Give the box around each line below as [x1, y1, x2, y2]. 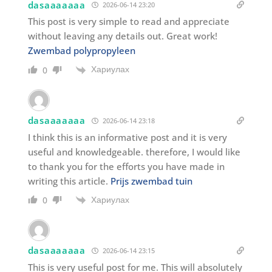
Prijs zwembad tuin [110, 174, 192, 187]
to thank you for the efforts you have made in [27, 160, 225, 172]
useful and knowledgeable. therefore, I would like [27, 145, 240, 158]
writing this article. [27, 174, 110, 187]
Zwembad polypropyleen [27, 44, 135, 57]
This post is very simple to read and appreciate [27, 15, 229, 28]
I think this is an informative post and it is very [27, 131, 227, 143]
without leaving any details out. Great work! [27, 30, 217, 42]
